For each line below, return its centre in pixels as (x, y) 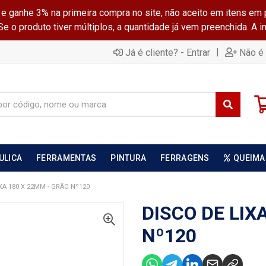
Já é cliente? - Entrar (168, 52)
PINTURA (129, 158)
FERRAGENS (185, 158)
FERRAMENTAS (66, 158)
